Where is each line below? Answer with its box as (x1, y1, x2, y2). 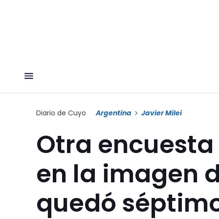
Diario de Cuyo (36, 108, 86, 118)
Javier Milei (141, 108, 182, 118)
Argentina (96, 108, 131, 118)
